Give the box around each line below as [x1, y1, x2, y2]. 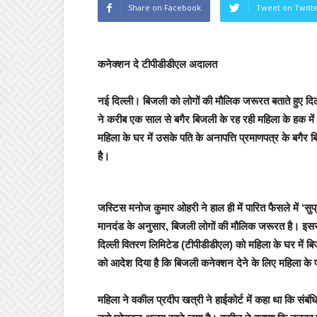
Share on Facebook [128, 2, 201, 13]
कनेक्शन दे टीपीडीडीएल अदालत [98, 58, 217, 70]
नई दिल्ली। [98, 95, 143, 107]
